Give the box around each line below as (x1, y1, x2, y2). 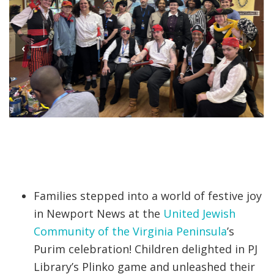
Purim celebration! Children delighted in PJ (34, 242, 257, 257)
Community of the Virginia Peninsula (34, 224, 227, 239)
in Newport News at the (34, 206, 163, 221)
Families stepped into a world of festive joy (34, 188, 262, 204)
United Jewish (163, 206, 235, 221)
